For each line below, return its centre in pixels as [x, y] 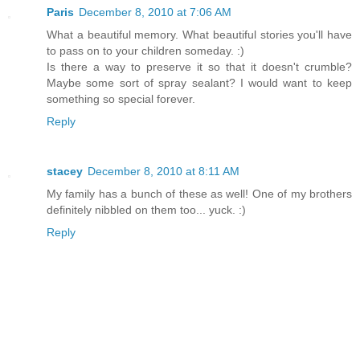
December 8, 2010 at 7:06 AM [155, 12]
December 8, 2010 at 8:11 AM [164, 172]
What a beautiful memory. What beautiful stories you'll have [199, 35]
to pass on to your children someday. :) [145, 51]
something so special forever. [121, 99]
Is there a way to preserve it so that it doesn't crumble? [199, 67]
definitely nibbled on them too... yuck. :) [146, 210]
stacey [65, 172]
